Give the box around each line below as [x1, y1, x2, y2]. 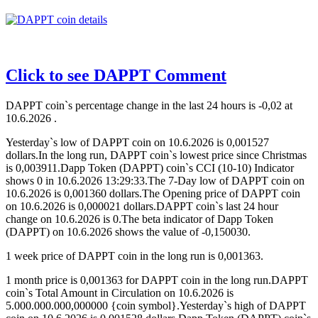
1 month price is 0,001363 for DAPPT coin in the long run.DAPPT [6, 274, 308, 287]
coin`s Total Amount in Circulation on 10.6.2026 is [6, 287, 234, 300]
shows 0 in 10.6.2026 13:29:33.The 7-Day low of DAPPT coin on [6, 175, 305, 187]
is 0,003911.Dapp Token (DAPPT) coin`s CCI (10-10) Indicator [6, 162, 294, 175]
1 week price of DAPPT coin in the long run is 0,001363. [6, 250, 263, 263]
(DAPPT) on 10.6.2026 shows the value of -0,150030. [6, 226, 251, 238]
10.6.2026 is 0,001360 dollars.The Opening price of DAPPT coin [6, 187, 300, 200]
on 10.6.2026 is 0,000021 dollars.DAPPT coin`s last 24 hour [6, 200, 278, 213]
